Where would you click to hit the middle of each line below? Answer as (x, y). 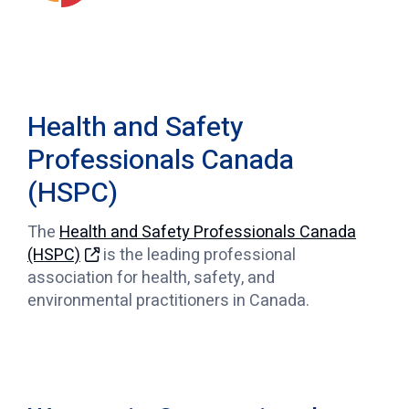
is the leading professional (198, 255)
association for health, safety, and (151, 278)
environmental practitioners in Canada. (170, 300)
